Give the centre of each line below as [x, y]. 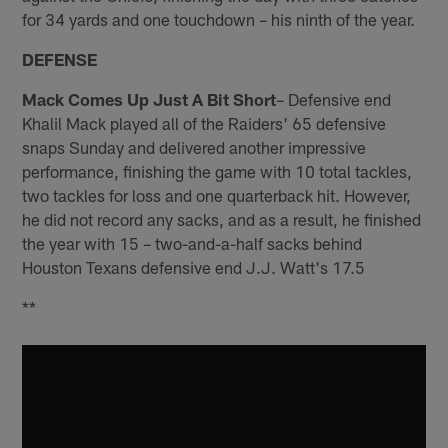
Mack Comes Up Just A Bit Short [149, 98]
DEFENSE [60, 58]
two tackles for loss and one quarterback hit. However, [217, 194]
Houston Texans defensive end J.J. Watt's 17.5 [194, 266]
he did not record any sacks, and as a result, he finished [222, 218]
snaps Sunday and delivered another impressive [194, 146]
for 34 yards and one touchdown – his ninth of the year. [219, 18]
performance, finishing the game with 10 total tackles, [217, 170]
